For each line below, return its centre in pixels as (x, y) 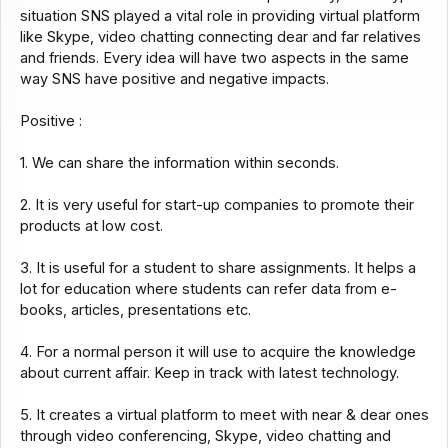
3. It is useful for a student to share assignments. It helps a (217, 268)
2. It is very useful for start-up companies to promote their (216, 205)
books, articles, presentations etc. (135, 310)
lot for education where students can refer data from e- (208, 289)
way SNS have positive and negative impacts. (174, 79)
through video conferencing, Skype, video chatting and (205, 436)
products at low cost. (91, 226)
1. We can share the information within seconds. (179, 163)
